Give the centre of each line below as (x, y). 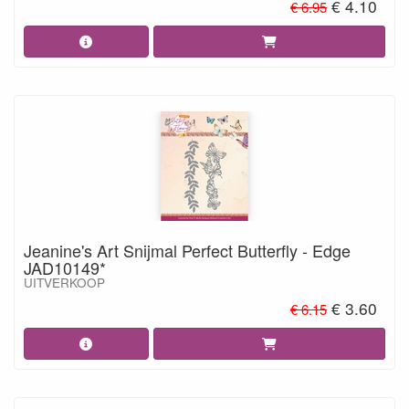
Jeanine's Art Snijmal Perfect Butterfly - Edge (187, 250)
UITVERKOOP (64, 283)
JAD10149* (65, 267)
